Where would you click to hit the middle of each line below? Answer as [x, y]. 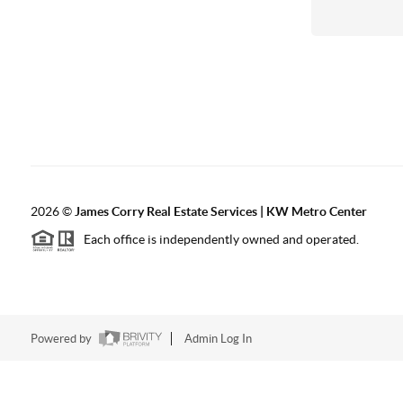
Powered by [62, 339]
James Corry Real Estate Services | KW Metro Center [220, 211]
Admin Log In [218, 339]
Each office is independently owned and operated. [217, 240]
